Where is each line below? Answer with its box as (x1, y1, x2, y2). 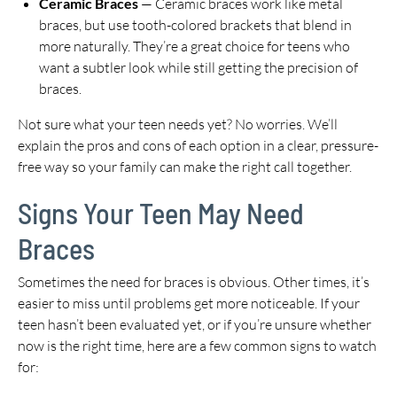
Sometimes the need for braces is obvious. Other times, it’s (18, 273, 370, 291)
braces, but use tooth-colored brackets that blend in (39, 16, 352, 34)
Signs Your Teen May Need (18, 196, 304, 230)
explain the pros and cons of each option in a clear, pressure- (18, 136, 378, 154)
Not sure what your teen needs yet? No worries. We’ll (18, 115, 338, 133)
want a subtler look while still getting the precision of (39, 58, 358, 76)
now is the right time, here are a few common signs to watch (18, 337, 377, 354)
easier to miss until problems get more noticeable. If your (18, 294, 360, 312)
